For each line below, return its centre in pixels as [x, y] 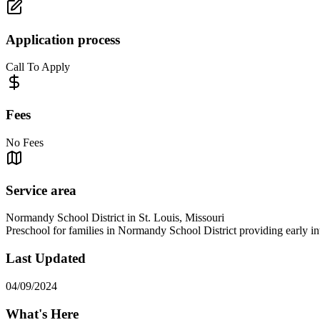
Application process [63, 39]
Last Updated [46, 259]
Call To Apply [38, 67]
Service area [41, 190]
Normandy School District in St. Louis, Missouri [115, 218]
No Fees [25, 142]
